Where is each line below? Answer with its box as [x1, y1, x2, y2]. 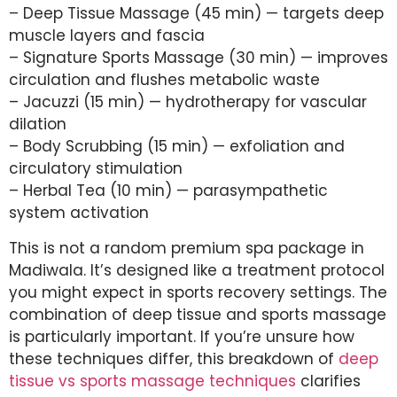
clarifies [296, 370, 361, 392]
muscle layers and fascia [9, 25, 205, 47]
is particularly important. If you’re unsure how [9, 325, 354, 347]
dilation [9, 113, 66, 136]
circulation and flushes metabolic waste [9, 69, 320, 91]
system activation [9, 202, 149, 224]
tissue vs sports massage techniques [9, 370, 296, 392]
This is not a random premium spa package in [9, 237, 364, 259]
